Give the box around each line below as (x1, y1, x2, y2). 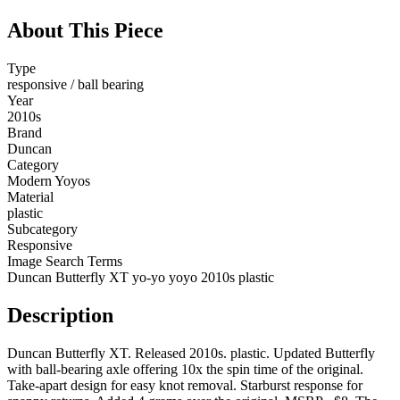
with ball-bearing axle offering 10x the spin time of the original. (7, 361, 363, 377)
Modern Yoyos (7, 173, 90, 189)
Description (7, 303, 113, 327)
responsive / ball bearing (7, 77, 144, 93)
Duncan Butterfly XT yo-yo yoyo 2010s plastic (7, 270, 274, 286)
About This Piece (7, 19, 163, 43)
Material (7, 189, 54, 205)
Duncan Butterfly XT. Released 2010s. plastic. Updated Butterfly (7, 345, 375, 361)
